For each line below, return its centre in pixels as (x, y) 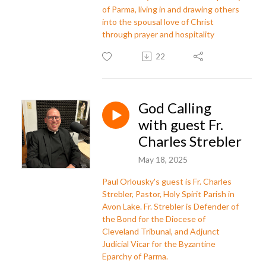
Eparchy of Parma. (135, 256)
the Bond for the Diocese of (154, 218)
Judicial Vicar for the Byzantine (159, 243)
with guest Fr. (181, 124)
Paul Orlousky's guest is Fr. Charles (167, 181)
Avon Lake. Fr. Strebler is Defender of (170, 206)
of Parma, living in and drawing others (171, 9)
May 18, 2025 (163, 159)
